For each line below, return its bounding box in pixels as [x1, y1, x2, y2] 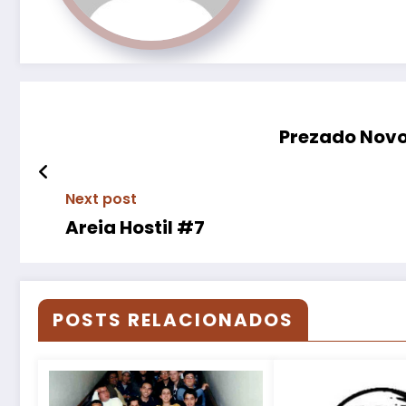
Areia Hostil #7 [65, 215, 205, 241]
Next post [65, 188, 137, 210]
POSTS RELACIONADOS [53, 307, 294, 333]
